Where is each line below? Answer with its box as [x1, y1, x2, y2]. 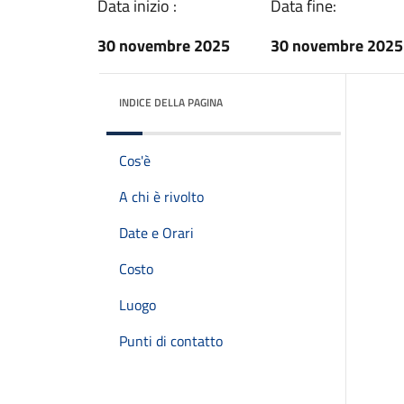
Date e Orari [119, 222, 194, 243]
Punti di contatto [119, 330, 223, 352]
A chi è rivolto [119, 186, 204, 207]
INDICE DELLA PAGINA [119, 94, 223, 111]
